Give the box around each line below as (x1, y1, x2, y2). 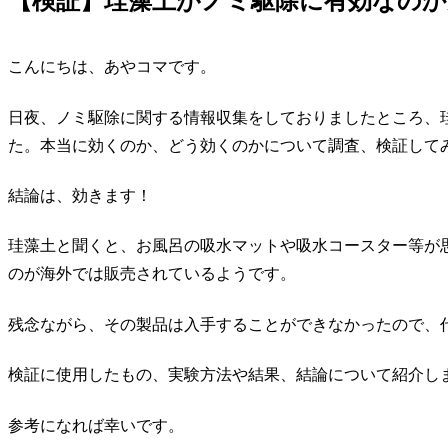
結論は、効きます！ (8, 186, 152, 204)
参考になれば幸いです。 (8, 416, 184, 434)
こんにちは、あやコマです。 (8, 58, 216, 76)
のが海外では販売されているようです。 (8, 265, 296, 283)
